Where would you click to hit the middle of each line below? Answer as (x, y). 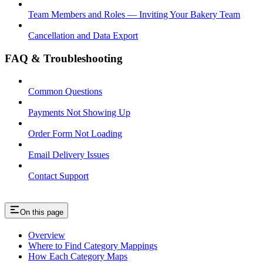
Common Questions (65, 92)
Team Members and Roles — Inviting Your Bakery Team (134, 14)
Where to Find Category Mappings (93, 246)
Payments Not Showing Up (79, 113)
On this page (42, 213)
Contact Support (58, 176)
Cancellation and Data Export (83, 35)
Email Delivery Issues (69, 155)
